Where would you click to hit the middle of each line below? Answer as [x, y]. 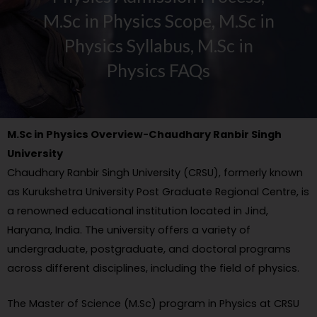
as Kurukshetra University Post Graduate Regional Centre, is [158, 191]
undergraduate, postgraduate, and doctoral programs [149, 249]
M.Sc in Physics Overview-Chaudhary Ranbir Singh [144, 134]
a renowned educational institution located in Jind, [138, 211]
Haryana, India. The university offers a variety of [129, 230]
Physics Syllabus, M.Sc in [158, 45]
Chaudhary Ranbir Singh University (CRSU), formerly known [155, 172]
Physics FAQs [158, 70]
